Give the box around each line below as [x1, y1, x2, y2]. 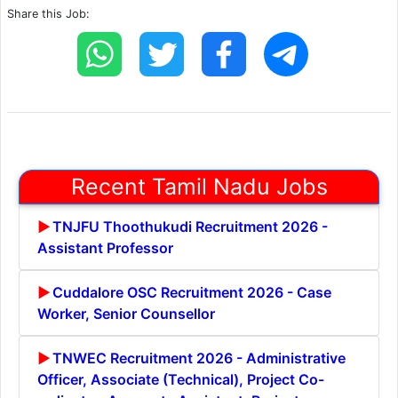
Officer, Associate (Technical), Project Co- [37, 370, 324, 388]
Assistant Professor [37, 238, 173, 257]
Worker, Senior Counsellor [37, 304, 215, 322]
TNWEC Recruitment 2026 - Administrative [52, 348, 346, 367]
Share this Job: [7, 6, 90, 20]
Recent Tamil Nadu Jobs [70, 172, 328, 200]
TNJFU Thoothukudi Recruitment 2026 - [52, 217, 328, 235]
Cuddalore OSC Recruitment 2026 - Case [52, 283, 331, 301]
